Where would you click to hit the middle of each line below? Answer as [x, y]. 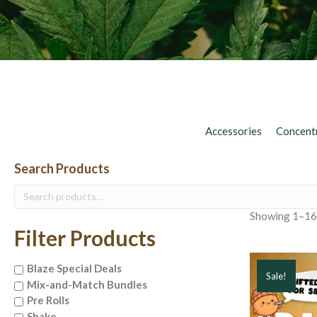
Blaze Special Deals [74, 268]
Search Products [62, 169]
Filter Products [85, 238]
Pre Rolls [48, 300]
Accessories [233, 131]
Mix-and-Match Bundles [87, 284]
